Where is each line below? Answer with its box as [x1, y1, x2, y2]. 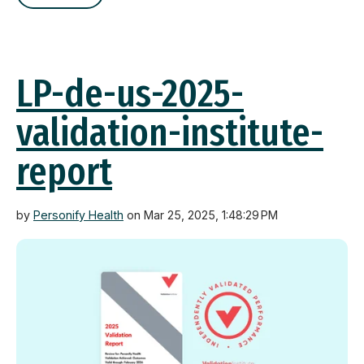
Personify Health [33, 207, 123, 222]
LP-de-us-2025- [16, 69, 244, 117]
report [16, 147, 112, 195]
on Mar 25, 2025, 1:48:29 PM [123, 207, 278, 222]
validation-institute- [16, 108, 323, 156]
